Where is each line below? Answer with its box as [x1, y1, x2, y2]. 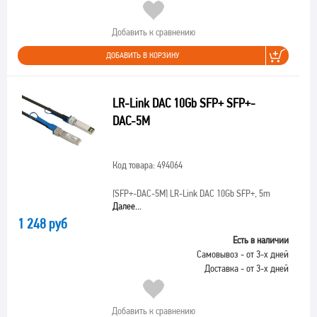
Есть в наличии [233, 234, 289, 246]
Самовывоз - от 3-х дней [197, 248, 289, 260]
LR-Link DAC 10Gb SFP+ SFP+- [112, 96, 255, 110]
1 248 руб [18, 215, 67, 232]
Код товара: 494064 [112, 159, 183, 171]
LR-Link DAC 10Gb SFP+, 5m [167, 188, 270, 199]
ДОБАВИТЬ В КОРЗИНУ [106, 50, 179, 60]
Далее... [112, 200, 142, 212]
